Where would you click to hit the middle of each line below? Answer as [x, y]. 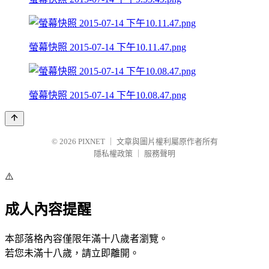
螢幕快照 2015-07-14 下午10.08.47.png [107, 95]
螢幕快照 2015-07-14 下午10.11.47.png [107, 47]
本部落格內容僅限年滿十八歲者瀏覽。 [86, 238]
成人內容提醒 [48, 209]
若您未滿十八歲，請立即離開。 [72, 253]
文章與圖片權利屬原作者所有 [167, 141]
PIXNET [91, 141]
